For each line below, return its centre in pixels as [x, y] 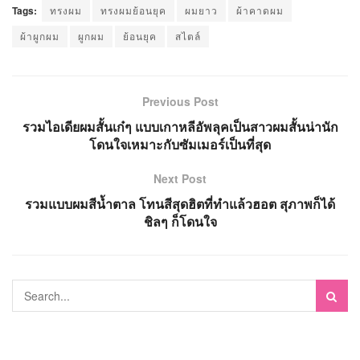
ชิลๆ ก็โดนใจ [180, 222]
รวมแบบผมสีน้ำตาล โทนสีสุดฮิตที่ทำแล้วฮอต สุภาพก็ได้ [180, 204]
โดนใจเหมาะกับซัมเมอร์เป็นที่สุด [180, 145]
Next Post [180, 179]
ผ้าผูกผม [40, 36]
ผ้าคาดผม [260, 10]
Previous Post [180, 102]
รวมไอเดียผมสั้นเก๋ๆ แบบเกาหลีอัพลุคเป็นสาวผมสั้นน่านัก [180, 127]
